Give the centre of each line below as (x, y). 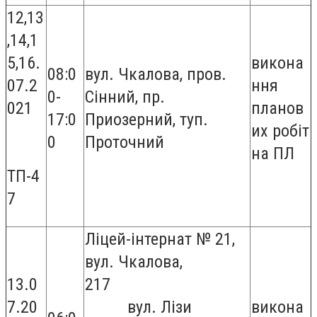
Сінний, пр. (125, 97)
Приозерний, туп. (146, 120)
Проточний (125, 142)
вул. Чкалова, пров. (156, 74)
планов (277, 108)
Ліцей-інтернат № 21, (160, 239)
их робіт (280, 131)
